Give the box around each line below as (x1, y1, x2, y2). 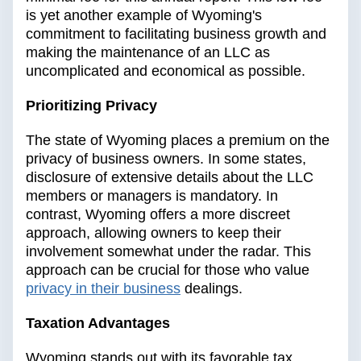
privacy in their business (26, 280, 180, 297)
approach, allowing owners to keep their (26, 225, 281, 242)
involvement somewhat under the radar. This (26, 243, 311, 260)
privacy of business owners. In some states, (26, 151, 306, 168)
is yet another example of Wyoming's (26, 7, 262, 24)
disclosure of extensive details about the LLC (26, 169, 313, 186)
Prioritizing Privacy (26, 98, 157, 114)
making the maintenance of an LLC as (26, 44, 270, 61)
